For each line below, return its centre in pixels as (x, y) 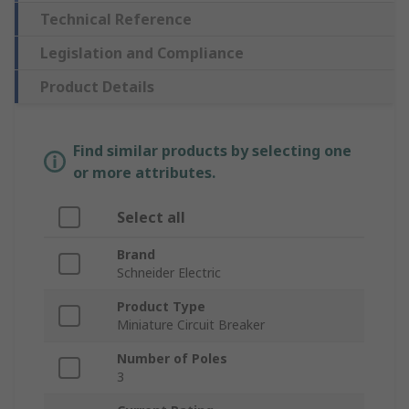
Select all (151, 218)
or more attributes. (144, 173)
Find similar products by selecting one (212, 151)
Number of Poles (172, 359)
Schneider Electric (169, 273)
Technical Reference (116, 20)
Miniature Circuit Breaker (191, 325)
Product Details (97, 87)
